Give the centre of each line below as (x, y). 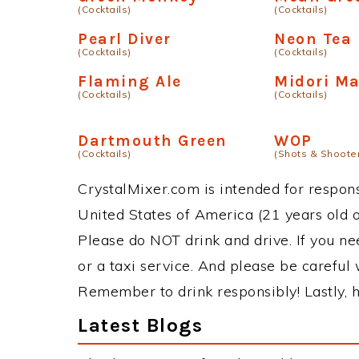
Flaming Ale (130, 81)
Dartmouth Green (153, 140)
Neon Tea (313, 38)
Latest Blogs (140, 325)
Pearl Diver (125, 38)
